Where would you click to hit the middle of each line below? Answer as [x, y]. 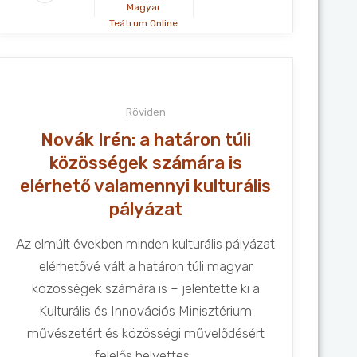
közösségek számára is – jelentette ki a [145, 288]
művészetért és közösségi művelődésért [145, 333]
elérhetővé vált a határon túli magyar [145, 266]
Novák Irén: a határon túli [145, 140]
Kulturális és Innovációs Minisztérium [146, 311]
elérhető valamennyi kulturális [146, 186]
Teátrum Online [144, 23]
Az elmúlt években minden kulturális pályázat [146, 244]
